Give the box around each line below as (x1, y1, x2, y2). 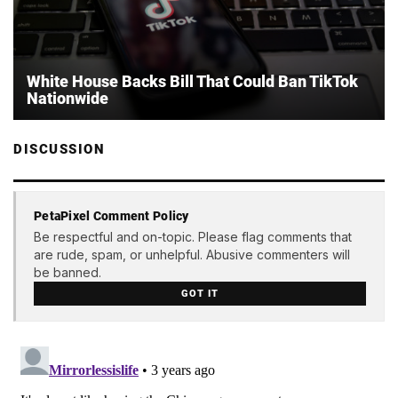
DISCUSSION (13, 141, 105, 158)
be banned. (34, 264, 101, 280)
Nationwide (27, 89, 108, 108)
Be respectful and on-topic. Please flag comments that (34, 228, 352, 244)
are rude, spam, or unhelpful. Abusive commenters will (34, 246, 350, 262)
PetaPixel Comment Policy (34, 208, 189, 223)
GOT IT (181, 287, 219, 299)
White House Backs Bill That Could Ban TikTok (27, 72, 358, 92)
